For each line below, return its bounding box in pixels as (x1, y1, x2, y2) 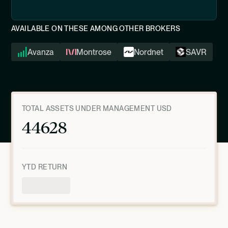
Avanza (27, 47, 54, 57)
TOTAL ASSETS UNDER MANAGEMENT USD (22, 104, 172, 112)
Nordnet (134, 47, 163, 57)
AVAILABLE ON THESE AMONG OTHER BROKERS (11, 24, 180, 33)
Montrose (76, 47, 111, 57)
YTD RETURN (22, 163, 68, 171)
